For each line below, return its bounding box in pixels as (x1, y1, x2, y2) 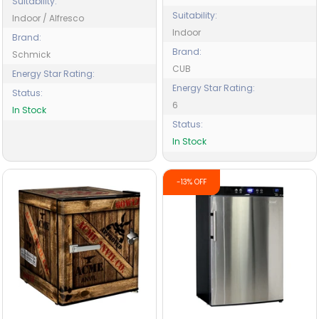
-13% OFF (177, 177, 206, 188)
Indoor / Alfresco (11, 11, 84, 24)
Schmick (11, 48, 51, 61)
